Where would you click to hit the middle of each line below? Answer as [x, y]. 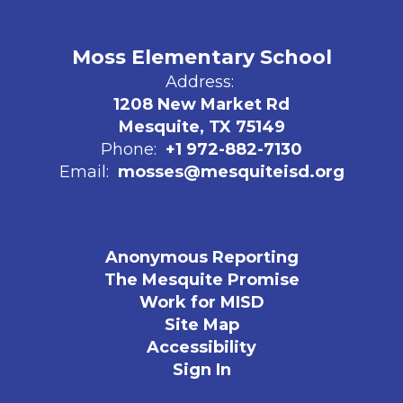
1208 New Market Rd [201, 104]
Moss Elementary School [201, 57]
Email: [84, 172]
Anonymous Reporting [201, 257]
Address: [199, 82]
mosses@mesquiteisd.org [231, 172]
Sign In [201, 370]
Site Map [201, 325]
